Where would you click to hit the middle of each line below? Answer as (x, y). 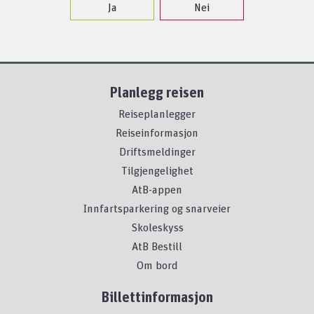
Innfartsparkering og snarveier (157, 209)
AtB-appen (157, 190)
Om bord (157, 265)
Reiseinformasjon (157, 133)
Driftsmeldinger (157, 152)
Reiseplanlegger (157, 114)
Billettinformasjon (157, 297)
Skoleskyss (157, 227)
